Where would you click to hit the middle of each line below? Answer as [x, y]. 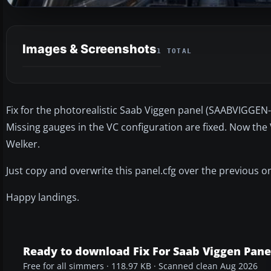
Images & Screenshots [90, 49]
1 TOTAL [175, 51]
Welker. [23, 144]
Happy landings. [43, 197]
